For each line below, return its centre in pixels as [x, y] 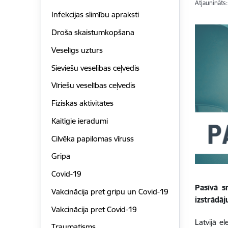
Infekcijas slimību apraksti [95, 15]
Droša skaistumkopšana [93, 33]
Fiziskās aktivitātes [82, 103]
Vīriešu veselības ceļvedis [93, 85]
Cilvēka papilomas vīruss [92, 138]
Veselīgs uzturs [77, 50]
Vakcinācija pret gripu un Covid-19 [110, 191]
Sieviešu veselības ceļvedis [95, 68]
